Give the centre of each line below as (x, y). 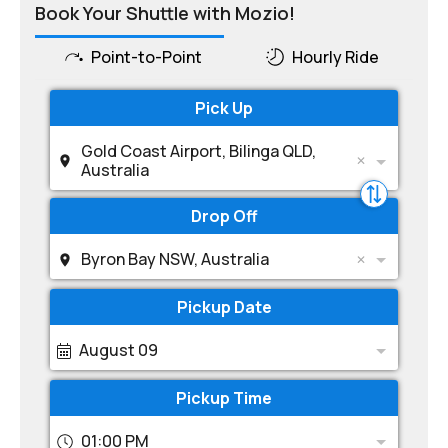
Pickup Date (224, 307)
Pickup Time (224, 398)
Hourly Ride (336, 57)
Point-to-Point (146, 57)
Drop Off (224, 216)
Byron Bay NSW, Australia (175, 259)
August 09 (118, 350)
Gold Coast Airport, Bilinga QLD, (198, 151)
